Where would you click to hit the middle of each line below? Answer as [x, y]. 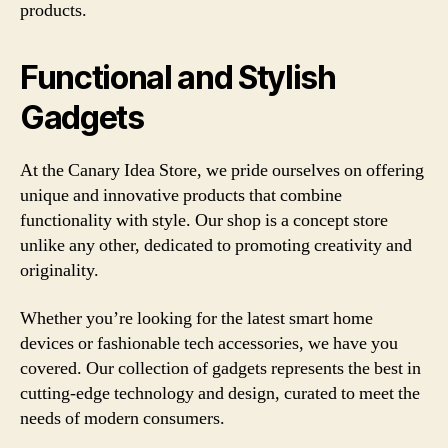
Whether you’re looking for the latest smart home [196, 318]
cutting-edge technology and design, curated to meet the [220, 393]
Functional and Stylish [178, 77]
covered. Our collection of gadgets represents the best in [220, 368]
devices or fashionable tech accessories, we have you [209, 343]
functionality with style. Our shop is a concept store [204, 220]
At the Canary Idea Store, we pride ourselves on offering [222, 170]
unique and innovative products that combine [181, 195]
